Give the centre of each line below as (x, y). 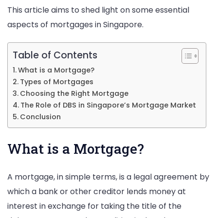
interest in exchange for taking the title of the (94, 206)
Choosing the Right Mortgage (74, 93)
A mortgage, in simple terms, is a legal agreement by (108, 177)
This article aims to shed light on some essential (98, 10)
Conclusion (40, 117)
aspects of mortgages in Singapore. (75, 24)
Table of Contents (55, 55)
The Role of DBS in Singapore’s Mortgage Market (108, 105)
